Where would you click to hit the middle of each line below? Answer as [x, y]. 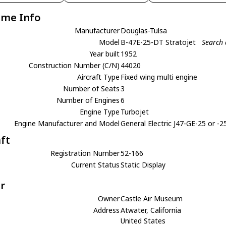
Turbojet [135, 111]
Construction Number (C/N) [74, 65]
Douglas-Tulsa [144, 30]
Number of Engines [88, 100]
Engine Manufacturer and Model [67, 123]
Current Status [96, 164]
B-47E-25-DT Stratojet [159, 42]
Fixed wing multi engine [159, 77]
